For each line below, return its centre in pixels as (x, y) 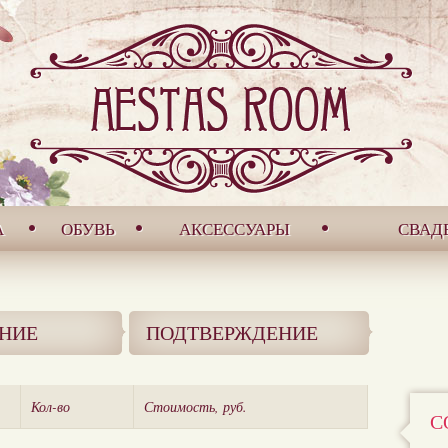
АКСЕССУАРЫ (234, 228)
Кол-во (50, 406)
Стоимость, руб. (195, 406)
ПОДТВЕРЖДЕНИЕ (232, 332)
